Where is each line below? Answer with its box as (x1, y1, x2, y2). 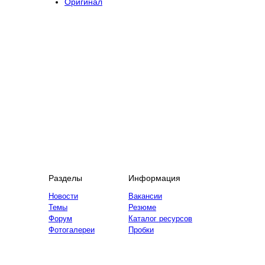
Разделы (49, 173, 82, 183)
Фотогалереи (49, 225, 95, 234)
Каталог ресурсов (128, 214, 192, 223)
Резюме (128, 203, 156, 212)
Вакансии (128, 192, 162, 201)
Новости (49, 192, 78, 201)
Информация (128, 173, 180, 183)
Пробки (128, 225, 154, 234)
